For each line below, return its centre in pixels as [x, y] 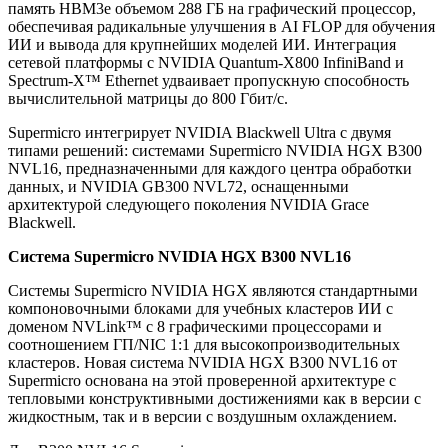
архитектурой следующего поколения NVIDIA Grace [188, 205]
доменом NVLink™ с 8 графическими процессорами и [195, 327]
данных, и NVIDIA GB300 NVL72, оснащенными [178, 187]
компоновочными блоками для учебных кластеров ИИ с [200, 309]
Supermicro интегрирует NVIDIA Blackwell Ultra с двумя [199, 133]
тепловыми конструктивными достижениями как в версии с [214, 399]
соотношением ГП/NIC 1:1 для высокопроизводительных [204, 345]
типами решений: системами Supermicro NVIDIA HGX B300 [215, 151]
